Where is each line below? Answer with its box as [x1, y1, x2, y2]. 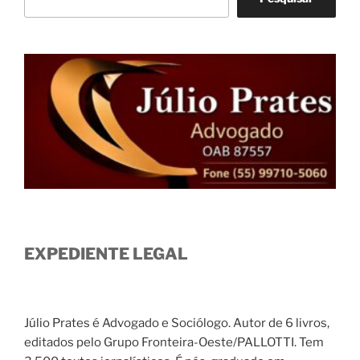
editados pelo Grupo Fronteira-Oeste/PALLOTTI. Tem [24, 335, 324, 350]
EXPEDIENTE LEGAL [24, 244, 188, 264]
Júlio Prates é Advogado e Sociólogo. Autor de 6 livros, [24, 316, 329, 331]
